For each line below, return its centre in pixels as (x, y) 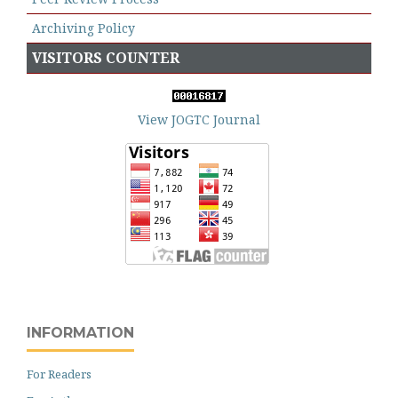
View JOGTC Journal (199, 119)
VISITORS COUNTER (106, 57)
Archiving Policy (84, 28)
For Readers (59, 374)
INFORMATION (80, 332)
